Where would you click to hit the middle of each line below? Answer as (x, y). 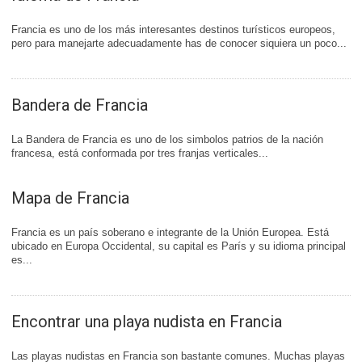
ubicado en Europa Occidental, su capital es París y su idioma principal (179, 246)
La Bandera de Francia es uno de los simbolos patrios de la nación (167, 139)
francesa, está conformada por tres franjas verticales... (140, 153)
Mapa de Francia (70, 198)
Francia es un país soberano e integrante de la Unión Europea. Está (170, 232)
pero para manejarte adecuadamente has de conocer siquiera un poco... (179, 43)
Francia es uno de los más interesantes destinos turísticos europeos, (173, 29)
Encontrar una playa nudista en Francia (147, 322)
